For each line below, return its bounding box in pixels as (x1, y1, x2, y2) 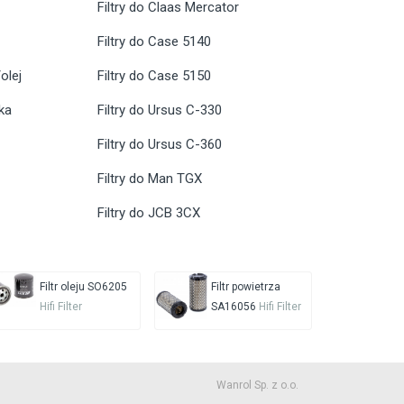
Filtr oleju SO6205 (39, 280, 127, 294)
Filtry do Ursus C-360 (96, 136, 222, 153)
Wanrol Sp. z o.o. (216, 379, 298, 392)
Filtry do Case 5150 (96, 68, 211, 85)
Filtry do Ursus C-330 (96, 102, 222, 119)
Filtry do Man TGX (96, 170, 202, 188)
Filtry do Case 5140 (96, 33, 211, 50)
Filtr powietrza (210, 280, 280, 294)
